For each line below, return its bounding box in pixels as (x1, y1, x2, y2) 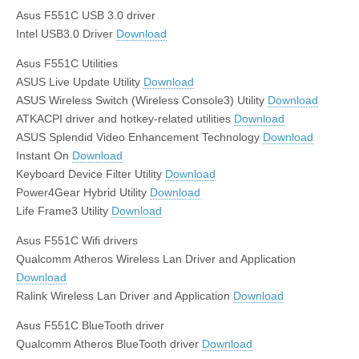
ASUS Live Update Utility (16, 75, 143, 88)
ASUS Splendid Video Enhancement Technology (16, 130, 263, 143)
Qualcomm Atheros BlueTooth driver (16, 337, 202, 350)
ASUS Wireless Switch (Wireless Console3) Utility (16, 93, 268, 107)
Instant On (16, 148, 72, 162)
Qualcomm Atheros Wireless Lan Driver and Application (16, 252, 296, 265)
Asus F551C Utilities (16, 56, 118, 70)
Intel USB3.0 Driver (16, 26, 116, 40)
